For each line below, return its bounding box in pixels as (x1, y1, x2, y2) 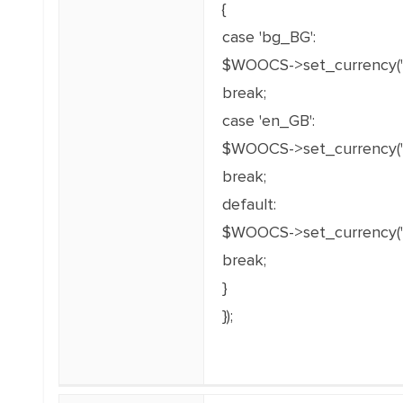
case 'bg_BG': (221, 27, 316, 47)
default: (221, 194, 276, 214)
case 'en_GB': (221, 111, 315, 130)
